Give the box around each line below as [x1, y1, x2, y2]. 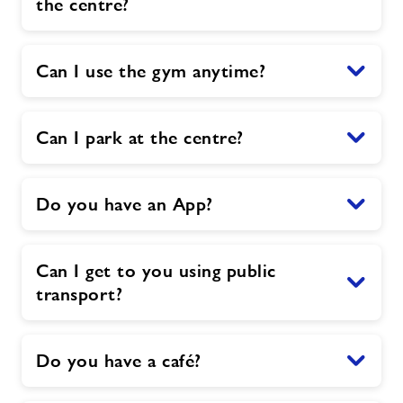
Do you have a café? [36, 349, 201, 372]
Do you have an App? [36, 193, 213, 215]
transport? [36, 282, 122, 305]
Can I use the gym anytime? [36, 59, 265, 82]
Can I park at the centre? [36, 126, 244, 148]
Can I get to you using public [36, 259, 276, 282]
